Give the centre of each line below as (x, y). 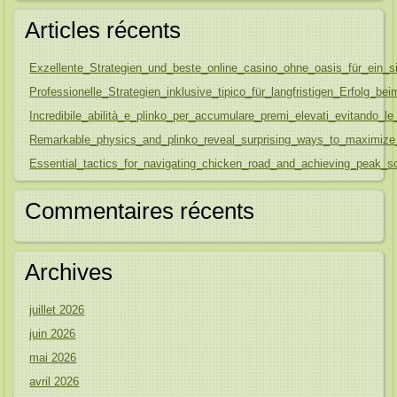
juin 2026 (53, 334)
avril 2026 (54, 381)
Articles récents (103, 30)
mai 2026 (53, 358)
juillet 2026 (57, 310)
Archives (69, 272)
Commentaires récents (140, 211)
